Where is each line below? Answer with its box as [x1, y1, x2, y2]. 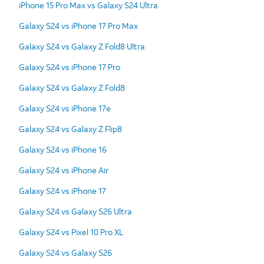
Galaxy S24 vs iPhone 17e [19, 102, 111, 114]
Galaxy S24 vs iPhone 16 [19, 143, 107, 155]
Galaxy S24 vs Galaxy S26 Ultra [19, 205, 132, 217]
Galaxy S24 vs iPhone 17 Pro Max [19, 19, 138, 31]
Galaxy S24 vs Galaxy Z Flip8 [19, 123, 122, 134]
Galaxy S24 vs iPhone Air [19, 164, 108, 176]
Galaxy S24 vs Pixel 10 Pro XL [19, 226, 123, 237]
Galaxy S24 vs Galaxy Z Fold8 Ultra [19, 40, 145, 52]
